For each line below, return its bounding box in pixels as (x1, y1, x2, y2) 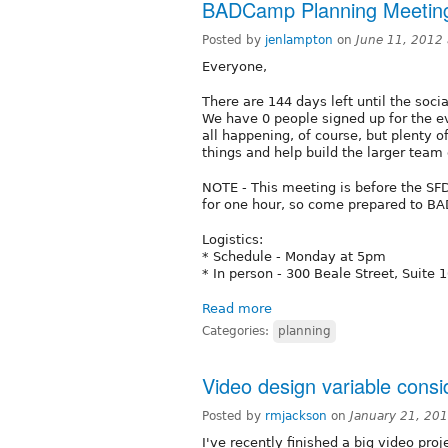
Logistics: (202, 231, 263, 247)
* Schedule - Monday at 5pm (202, 248, 386, 264)
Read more (202, 300, 272, 316)
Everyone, (202, 58, 267, 74)
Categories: (202, 323, 273, 338)
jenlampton (265, 32, 333, 47)
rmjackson (265, 408, 327, 423)
